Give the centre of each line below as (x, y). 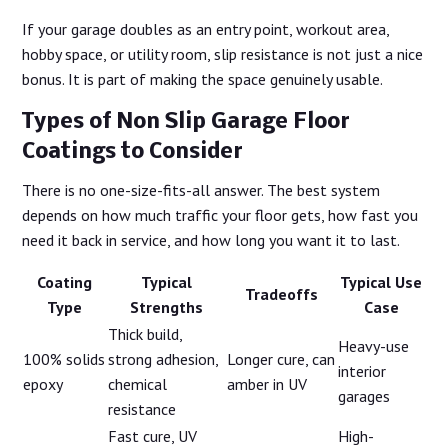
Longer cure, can (281, 358)
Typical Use (381, 281)
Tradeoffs (282, 293)
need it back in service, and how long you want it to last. (211, 239)
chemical (138, 383)
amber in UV (267, 383)
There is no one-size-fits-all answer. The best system (201, 189)
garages (364, 395)
